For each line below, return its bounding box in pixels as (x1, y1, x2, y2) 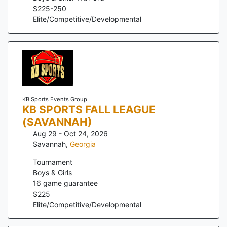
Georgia (70, 139, 96, 148)
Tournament (33, 157, 72, 166)
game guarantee (41, 178, 98, 187)
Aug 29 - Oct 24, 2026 (33, 129, 108, 138)
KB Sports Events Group (22, 95, 87, 103)
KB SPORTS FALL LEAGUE (22, 103, 156, 116)
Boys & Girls (33, 168, 72, 177)
